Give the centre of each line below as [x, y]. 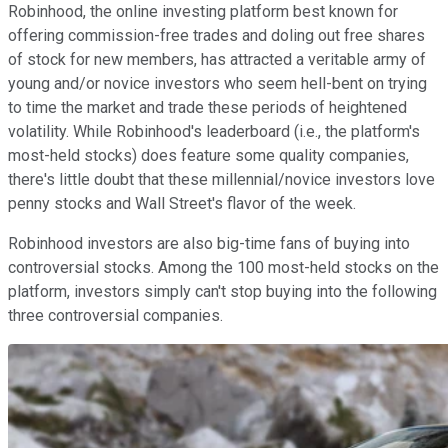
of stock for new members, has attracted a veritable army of [217, 59]
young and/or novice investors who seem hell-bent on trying [217, 83]
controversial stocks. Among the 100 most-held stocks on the [223, 267]
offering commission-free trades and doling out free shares [216, 35]
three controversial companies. [115, 315]
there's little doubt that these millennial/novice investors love [221, 179]
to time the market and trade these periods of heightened [207, 107]
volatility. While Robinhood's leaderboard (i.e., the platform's [214, 131]
